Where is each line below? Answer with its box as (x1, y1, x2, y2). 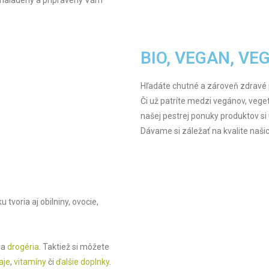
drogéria (7, 241, 39, 252)
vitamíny (14, 256, 46, 267)
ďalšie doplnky (56, 256, 109, 267)
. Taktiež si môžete (39, 241, 109, 252)
